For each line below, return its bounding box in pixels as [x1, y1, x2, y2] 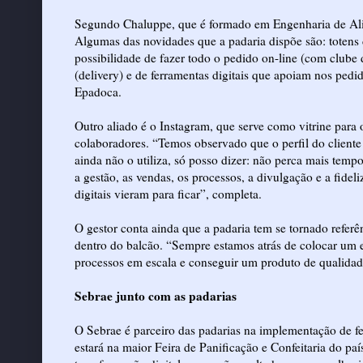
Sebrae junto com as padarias [75, 286, 237, 305]
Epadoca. [75, 83, 122, 100]
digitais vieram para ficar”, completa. [75, 185, 262, 202]
